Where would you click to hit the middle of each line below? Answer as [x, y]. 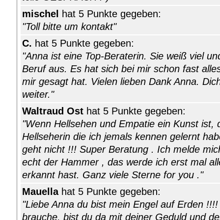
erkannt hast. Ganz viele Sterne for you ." [113, 175]
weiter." [38, 95]
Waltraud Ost [53, 111]
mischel [41, 14]
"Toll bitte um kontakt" [69, 27]
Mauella [42, 192]
